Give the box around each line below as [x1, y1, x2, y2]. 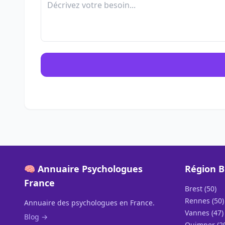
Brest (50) [185, 184, 216, 193]
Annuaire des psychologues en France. [24, 198, 155, 207]
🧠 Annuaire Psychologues [24, 163, 143, 175]
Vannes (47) [185, 208, 223, 217]
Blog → [24, 212, 48, 221]
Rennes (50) [185, 196, 224, 205]
